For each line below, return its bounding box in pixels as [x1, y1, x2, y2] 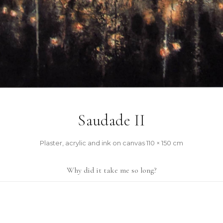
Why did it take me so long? [67, 165, 156, 176]
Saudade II [78, 111, 145, 130]
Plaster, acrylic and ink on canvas [40, 139, 145, 147]
